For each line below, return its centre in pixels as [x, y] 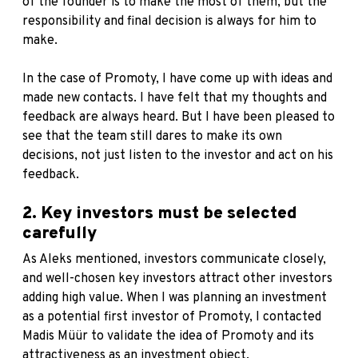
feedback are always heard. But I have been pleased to [179, 117]
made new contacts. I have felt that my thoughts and [175, 98]
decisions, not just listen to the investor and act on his [178, 155]
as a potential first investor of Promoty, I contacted [172, 317]
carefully [60, 233]
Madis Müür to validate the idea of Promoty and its [168, 336]
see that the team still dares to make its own [152, 136]
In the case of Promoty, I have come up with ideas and [177, 79]
